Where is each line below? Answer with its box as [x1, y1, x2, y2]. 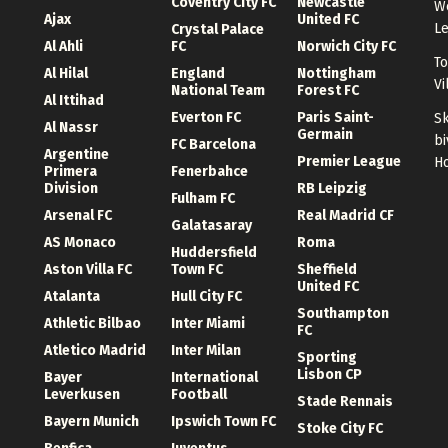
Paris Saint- [297, 108, 375, 126]
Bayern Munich [44, 412, 139, 430]
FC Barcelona [170, 135, 256, 153]
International [170, 368, 258, 386]
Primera [44, 162, 97, 180]
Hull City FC [170, 287, 242, 305]
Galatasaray [170, 216, 252, 234]
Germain [297, 125, 354, 143]
